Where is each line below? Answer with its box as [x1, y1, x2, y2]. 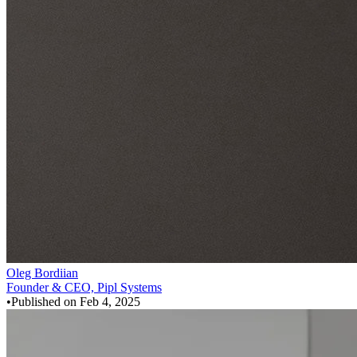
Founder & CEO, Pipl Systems [6, 280, 162, 294]
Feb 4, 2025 [80, 294, 140, 308]
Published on [11, 294, 80, 308]
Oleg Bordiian [6, 265, 78, 280]
